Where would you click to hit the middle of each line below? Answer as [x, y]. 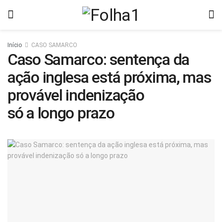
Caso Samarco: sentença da [98, 59]
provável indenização [76, 95]
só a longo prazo [61, 113]
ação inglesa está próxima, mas [109, 77]
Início [15, 45]
